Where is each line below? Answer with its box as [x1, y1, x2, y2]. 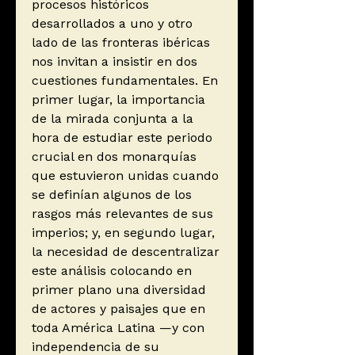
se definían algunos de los [32, 187, 192, 203]
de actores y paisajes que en [32, 301, 205, 317]
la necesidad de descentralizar [32, 244, 219, 260]
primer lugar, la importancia [32, 92, 205, 108]
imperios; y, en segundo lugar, [32, 225, 215, 241]
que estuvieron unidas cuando [32, 168, 219, 184]
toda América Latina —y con [32, 320, 204, 336]
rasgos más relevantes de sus [32, 206, 213, 222]
